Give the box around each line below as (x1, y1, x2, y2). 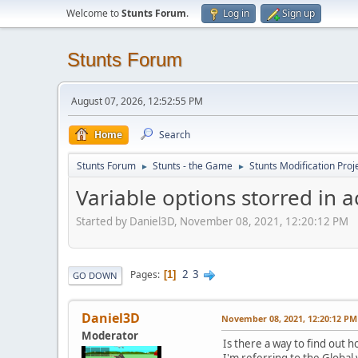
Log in (223, 6, 249, 20)
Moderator (82, 328, 138, 343)
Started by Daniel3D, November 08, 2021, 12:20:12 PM (76, 213, 348, 229)
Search (159, 128, 190, 141)
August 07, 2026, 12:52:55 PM (71, 94, 203, 108)
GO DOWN (73, 268, 117, 281)
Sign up (282, 6, 315, 20)
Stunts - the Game (153, 159, 233, 173)
